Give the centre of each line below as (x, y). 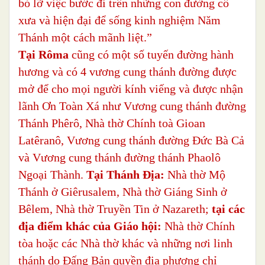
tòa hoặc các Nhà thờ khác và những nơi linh (125, 243)
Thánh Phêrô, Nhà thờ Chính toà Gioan (112, 123)
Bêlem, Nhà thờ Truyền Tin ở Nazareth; (115, 209)
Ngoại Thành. (52, 175)
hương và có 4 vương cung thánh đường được (127, 72)
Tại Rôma (43, 55)
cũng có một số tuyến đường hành (151, 55)
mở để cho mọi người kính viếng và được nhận (131, 89)
